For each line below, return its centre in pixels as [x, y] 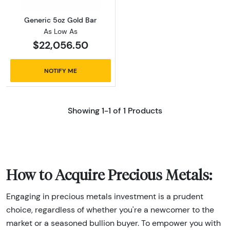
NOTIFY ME [60, 70]
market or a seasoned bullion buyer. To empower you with [113, 223]
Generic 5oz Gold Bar [61, 20]
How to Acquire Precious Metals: [109, 175]
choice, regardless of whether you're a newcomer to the [110, 210]
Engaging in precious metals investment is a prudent [105, 197]
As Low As [60, 31]
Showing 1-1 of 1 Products [115, 110]
